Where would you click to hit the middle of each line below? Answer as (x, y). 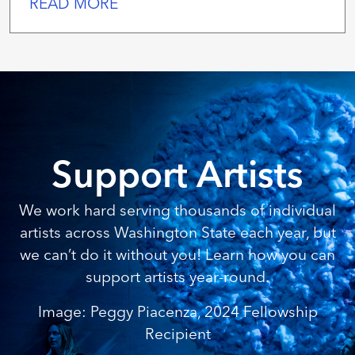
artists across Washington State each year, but (177, 232)
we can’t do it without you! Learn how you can (177, 254)
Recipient (177, 333)
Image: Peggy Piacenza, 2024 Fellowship (177, 311)
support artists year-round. (177, 276)
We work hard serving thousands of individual (177, 210)
